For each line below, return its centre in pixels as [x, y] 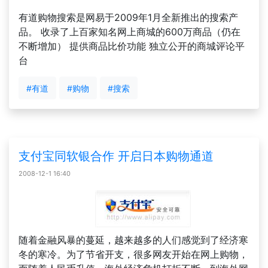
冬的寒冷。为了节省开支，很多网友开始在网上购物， [133, 254]
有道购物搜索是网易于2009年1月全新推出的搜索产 [128, 17]
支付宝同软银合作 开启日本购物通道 [116, 156]
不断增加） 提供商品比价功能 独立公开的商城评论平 [132, 46]
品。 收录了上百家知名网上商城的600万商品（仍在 [130, 32]
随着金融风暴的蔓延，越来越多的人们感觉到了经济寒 [133, 240]
